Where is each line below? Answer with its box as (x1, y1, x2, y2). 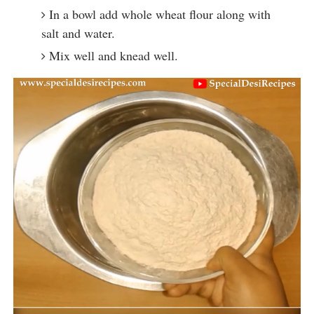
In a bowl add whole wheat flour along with (48, 6, 271, 23)
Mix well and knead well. (48, 47, 178, 64)
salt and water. (41, 25, 115, 42)
